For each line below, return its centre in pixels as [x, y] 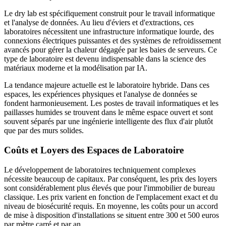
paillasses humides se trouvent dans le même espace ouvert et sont [108, 112]
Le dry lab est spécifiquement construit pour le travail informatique [109, 14]
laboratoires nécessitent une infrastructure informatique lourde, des [109, 32]
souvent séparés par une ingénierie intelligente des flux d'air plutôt [108, 122]
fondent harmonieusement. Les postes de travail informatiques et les [111, 103]
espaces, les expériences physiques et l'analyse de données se [101, 94]
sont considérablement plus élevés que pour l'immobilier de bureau [109, 188]
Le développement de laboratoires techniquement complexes [100, 169]
